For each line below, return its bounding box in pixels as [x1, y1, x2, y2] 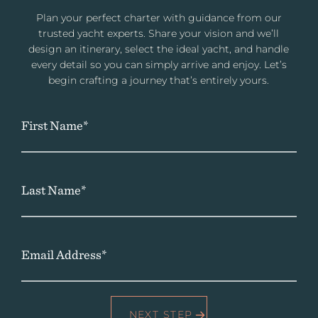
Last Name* [21, 182, 86, 198]
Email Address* [21, 247, 106, 263]
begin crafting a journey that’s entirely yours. [48, 74, 270, 87]
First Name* [21, 118, 88, 133]
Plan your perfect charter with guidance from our [35, 11, 282, 25]
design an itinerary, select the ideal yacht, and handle [28, 43, 290, 56]
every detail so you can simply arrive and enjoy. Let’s [31, 58, 287, 72]
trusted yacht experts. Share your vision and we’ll [38, 27, 280, 40]
